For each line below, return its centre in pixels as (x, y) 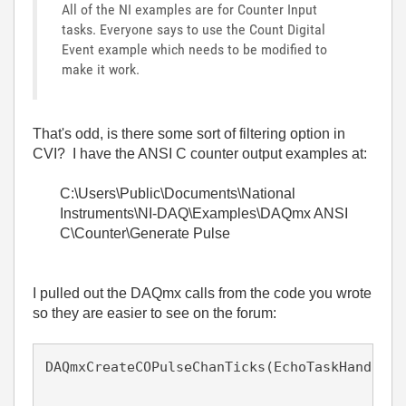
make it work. (102, 69)
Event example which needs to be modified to (194, 49)
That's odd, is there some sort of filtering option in (189, 134)
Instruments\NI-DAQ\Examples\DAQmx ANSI (204, 213)
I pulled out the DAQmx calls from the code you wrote (202, 293)
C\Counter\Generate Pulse (145, 233)
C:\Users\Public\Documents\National (178, 193)
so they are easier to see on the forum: (155, 313)
